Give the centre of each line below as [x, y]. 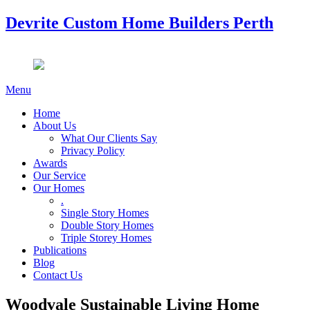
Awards [50, 163]
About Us [55, 125]
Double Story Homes [107, 225]
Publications [60, 250]
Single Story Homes [105, 212]
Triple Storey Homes [106, 237]
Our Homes [59, 188]
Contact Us [58, 275]
